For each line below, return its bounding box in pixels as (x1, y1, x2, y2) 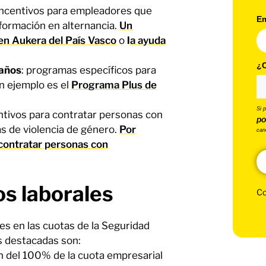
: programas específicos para (21, 64, 156, 76)
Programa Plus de (71, 78, 157, 91)
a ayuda (130, 34, 166, 46)
